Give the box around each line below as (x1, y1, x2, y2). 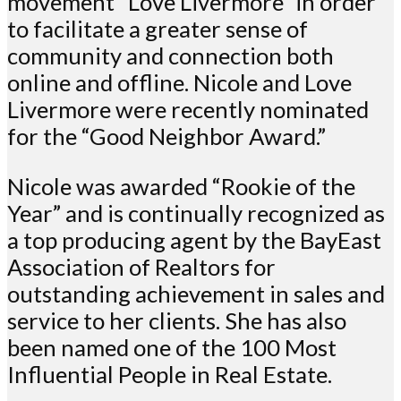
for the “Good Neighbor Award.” (7, 123, 326, 150)
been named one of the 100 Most (7, 333, 337, 361)
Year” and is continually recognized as (7, 199, 385, 226)
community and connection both (7, 42, 334, 70)
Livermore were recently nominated (7, 96, 369, 124)
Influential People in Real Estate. (7, 360, 332, 388)
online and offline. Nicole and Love (7, 69, 352, 97)
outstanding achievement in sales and (7, 279, 385, 307)
